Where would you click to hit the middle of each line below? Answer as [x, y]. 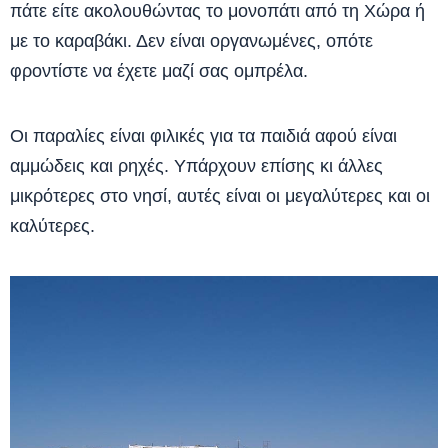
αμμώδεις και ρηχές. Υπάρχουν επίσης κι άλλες [196, 166]
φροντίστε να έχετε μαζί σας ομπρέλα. [159, 71]
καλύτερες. [52, 226]
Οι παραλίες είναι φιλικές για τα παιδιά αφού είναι [203, 136]
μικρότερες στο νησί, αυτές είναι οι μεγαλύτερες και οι [220, 196]
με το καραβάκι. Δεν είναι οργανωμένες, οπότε [191, 41]
